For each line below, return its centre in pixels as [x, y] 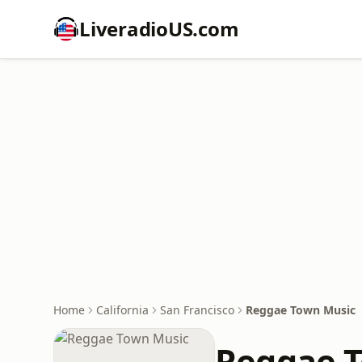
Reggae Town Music [301, 310]
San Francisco [197, 310]
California [122, 310]
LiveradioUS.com [159, 29]
